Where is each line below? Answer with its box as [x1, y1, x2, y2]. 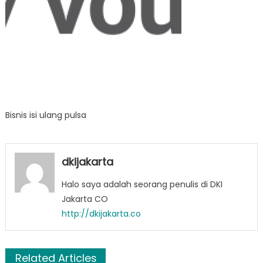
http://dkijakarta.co [61, 208, 141, 220]
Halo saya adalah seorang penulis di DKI [61, 178, 222, 190]
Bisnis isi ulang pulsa [5, 109, 86, 121]
